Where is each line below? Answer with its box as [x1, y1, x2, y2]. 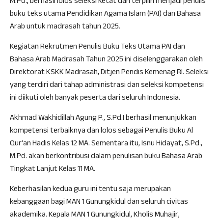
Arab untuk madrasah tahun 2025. [10, 21, 120, 34]
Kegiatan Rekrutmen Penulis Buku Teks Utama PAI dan [10, 41, 185, 54]
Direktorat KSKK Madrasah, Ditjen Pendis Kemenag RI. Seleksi [10, 66, 209, 80]
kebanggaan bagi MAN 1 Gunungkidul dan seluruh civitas [10, 196, 188, 209]
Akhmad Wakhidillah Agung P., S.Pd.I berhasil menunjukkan [10, 112, 196, 125]
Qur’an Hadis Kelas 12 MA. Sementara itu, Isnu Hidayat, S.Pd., [10, 137, 202, 151]
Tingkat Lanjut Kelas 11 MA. [10, 163, 95, 176]
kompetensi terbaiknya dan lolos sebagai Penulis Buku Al [10, 125, 193, 138]
